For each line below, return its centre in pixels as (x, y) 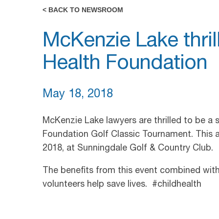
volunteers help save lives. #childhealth (123, 185)
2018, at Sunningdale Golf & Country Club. (128, 149)
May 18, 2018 (78, 95)
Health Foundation (125, 65)
